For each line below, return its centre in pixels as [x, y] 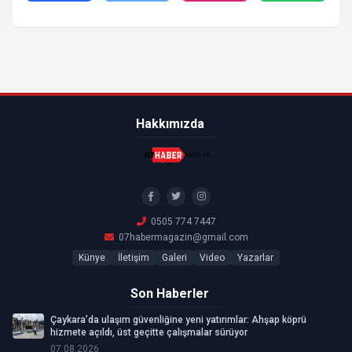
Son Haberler [170, 293]
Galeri [174, 257]
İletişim [134, 257]
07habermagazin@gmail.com [183, 237]
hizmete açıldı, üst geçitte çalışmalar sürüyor [149, 332]
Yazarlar [255, 257]
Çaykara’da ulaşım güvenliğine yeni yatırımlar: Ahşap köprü [178, 319]
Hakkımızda [170, 123]
